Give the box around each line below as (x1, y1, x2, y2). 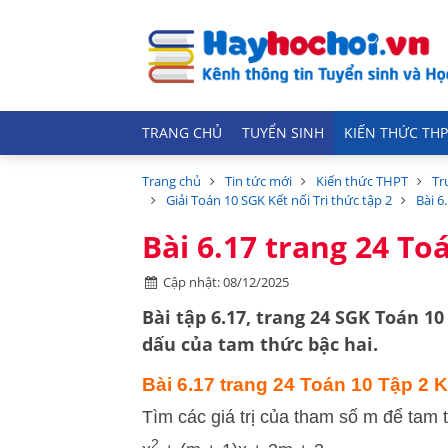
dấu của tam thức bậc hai (142, 332, 373, 356)
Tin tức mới (225, 172, 292, 190)
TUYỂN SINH (242, 124, 324, 142)
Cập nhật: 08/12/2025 (163, 273, 290, 291)
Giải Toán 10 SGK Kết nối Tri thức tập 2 (166, 191, 392, 209)
